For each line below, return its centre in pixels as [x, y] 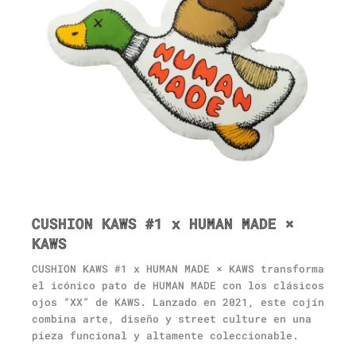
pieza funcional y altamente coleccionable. [165, 335]
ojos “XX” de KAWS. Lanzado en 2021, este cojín [178, 302]
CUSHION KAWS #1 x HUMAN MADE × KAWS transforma [178, 268]
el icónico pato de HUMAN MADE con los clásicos [178, 285]
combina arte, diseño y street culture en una [172, 318]
